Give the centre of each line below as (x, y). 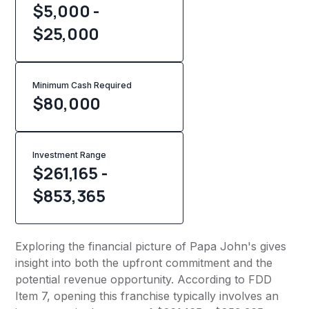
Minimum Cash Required (82, 86)
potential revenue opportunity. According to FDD (144, 280)
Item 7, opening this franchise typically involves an (147, 296)
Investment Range (70, 155)
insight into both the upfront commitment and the (144, 263)
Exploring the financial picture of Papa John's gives (151, 247)
